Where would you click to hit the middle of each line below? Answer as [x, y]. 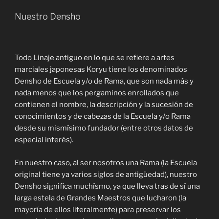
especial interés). [44, 140]
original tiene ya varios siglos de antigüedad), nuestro [106, 174]
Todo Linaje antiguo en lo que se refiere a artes [95, 58]
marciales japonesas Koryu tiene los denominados [101, 70]
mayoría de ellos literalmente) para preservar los [98, 209]
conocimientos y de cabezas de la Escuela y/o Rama [103, 117]
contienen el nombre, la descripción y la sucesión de [104, 105]
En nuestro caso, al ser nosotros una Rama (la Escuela [106, 163]
